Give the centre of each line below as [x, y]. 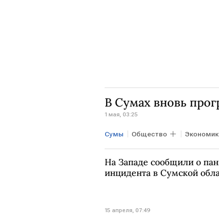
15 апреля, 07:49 [128, 210]
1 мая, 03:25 [121, 114]
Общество [149, 134]
